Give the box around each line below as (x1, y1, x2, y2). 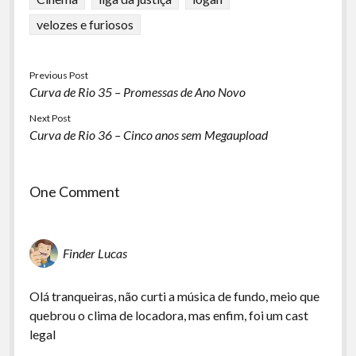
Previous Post (29, 69, 88, 81)
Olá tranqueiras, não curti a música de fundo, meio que (29, 288, 319, 304)
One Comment (29, 183, 120, 200)
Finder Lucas (62, 246, 127, 261)
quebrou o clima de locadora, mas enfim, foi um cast (29, 308, 308, 323)
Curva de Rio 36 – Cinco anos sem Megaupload (29, 127, 268, 142)
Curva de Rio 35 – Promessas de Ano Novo (29, 84, 246, 99)
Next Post (29, 112, 71, 124)
